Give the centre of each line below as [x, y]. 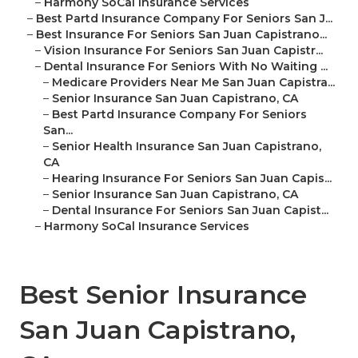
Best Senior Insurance [163, 295]
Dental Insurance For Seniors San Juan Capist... [190, 211]
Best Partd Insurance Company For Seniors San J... [184, 19]
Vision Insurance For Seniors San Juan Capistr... [183, 51]
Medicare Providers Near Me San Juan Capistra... [193, 83]
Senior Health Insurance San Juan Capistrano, [187, 147]
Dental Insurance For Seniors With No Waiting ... [186, 67]
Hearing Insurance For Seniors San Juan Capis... [192, 179]
